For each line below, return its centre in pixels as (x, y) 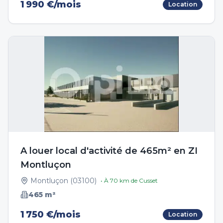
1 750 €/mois (51, 215)
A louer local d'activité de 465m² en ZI (109, 151)
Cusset (148, 180)
